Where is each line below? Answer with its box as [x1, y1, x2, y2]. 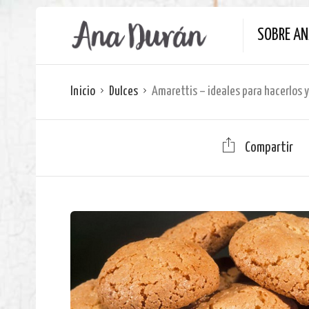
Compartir [244, 141, 293, 154]
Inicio [70, 85, 95, 98]
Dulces [109, 85, 138, 98]
